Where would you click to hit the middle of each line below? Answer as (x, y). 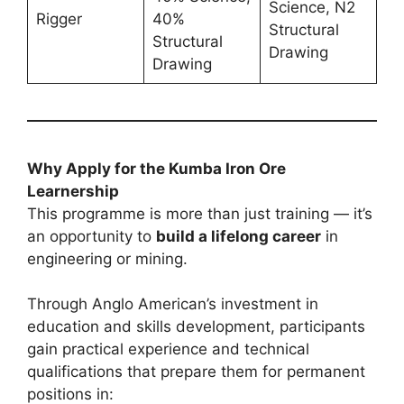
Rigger (59, 18)
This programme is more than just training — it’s (200, 213)
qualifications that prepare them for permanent (196, 372)
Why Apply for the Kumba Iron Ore (156, 168)
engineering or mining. (107, 258)
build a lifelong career (239, 236)
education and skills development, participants (196, 327)
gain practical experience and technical (168, 349)
